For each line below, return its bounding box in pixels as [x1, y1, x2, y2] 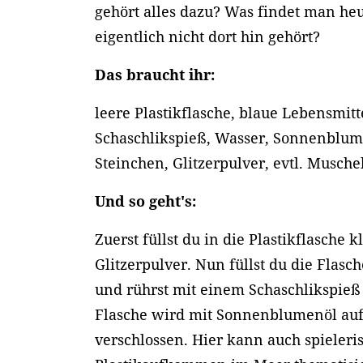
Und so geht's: [95, 191, 197, 211]
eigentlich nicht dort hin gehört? [95, 27, 321, 46]
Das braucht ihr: [95, 65, 216, 84]
